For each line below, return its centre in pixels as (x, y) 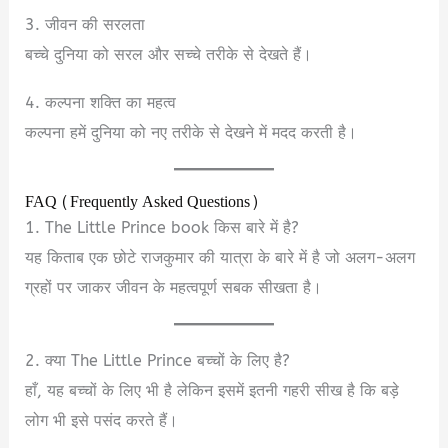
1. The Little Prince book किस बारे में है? (162, 227)
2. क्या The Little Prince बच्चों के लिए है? (158, 360)
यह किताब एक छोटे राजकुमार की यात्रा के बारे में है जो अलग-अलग (220, 257)
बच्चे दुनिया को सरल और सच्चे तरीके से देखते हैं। (169, 54)
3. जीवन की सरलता (85, 24)
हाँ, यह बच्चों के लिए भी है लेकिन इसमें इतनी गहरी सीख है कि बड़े (212, 390)
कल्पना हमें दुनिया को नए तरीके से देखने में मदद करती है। (191, 132)
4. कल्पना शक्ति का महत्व (101, 102)
